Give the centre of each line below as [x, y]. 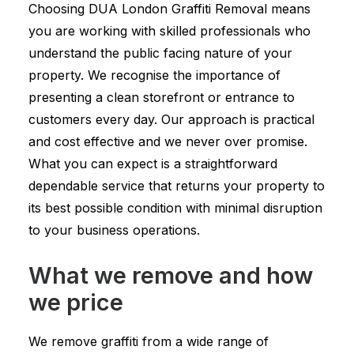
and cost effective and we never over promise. [168, 141]
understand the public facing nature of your [160, 53]
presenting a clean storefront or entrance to [162, 97]
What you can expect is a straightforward [153, 164]
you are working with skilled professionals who [169, 31]
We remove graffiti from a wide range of [149, 341]
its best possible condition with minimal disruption [175, 208]
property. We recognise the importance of [154, 75]
